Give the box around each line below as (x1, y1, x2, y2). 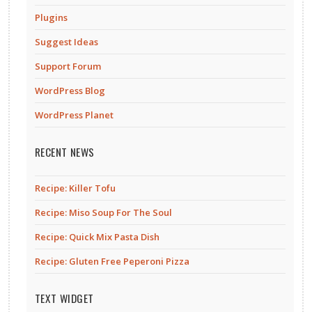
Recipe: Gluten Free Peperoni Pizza (35, 254, 189, 267)
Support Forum (35, 59, 101, 72)
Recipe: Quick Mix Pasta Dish (35, 230, 159, 243)
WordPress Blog (35, 84, 105, 97)
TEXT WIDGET (35, 289, 94, 306)
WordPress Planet (35, 108, 114, 121)
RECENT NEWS (35, 143, 95, 159)
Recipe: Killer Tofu (35, 181, 116, 194)
